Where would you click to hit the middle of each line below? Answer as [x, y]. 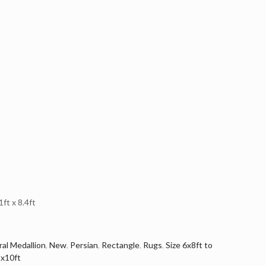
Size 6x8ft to [189, 245]
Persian [84, 245]
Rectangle [120, 245]
